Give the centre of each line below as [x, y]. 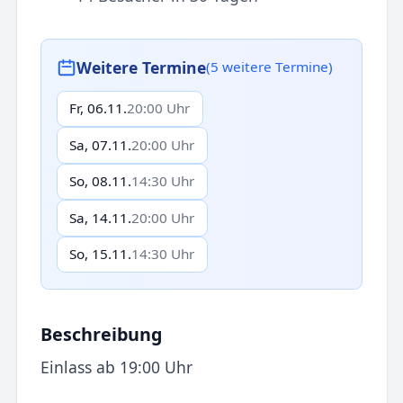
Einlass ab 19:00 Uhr [116, 367]
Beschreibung [101, 334]
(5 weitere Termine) [270, 67]
